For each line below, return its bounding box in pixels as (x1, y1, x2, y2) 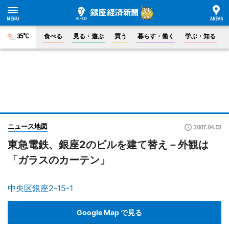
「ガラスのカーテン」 (8, 154, 110, 166)
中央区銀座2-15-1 (8, 183, 73, 193)
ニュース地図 (8, 122, 48, 130)
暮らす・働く (138, 32, 174, 40)
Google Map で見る (77, 208, 142, 217)
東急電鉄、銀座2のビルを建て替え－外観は (8, 139, 209, 151)
